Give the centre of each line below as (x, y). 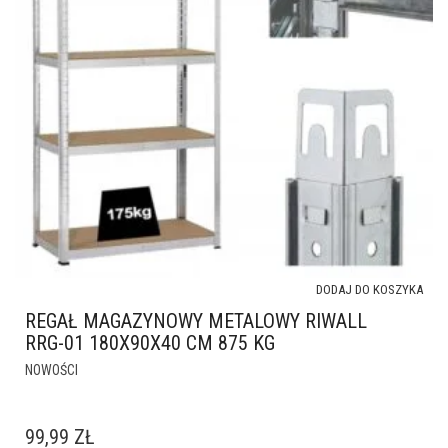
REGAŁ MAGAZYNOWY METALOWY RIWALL (196, 321)
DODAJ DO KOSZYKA (369, 289)
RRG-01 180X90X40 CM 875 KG (150, 343)
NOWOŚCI (51, 370)
